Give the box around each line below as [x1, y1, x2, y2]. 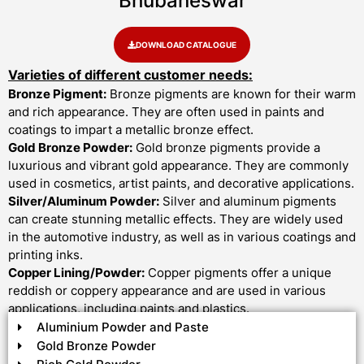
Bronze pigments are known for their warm [106, 86, 356, 102]
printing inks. [8, 247, 83, 263]
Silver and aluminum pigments [159, 193, 336, 210]
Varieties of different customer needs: [8, 67, 253, 84]
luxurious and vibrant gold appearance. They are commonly [8, 158, 349, 174]
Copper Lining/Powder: [8, 265, 145, 281]
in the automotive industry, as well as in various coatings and [8, 229, 356, 245]
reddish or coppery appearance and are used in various [8, 283, 326, 299]
